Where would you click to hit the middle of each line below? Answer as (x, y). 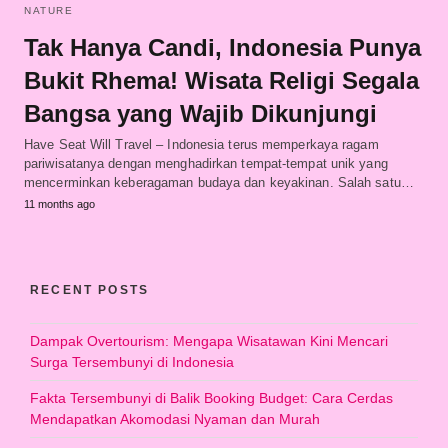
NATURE (48, 10)
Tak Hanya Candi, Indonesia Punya (222, 47)
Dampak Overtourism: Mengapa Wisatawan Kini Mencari (209, 340)
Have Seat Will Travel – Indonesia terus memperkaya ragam (201, 144)
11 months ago (59, 203)
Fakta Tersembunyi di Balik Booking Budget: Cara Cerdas (211, 397)
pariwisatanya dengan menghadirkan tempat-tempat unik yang (206, 163)
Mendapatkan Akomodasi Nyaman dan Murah (175, 418)
